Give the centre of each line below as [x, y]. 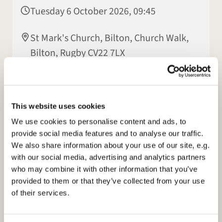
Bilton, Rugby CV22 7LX [78, 53]
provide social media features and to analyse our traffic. [108, 133]
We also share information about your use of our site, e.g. [111, 145]
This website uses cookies [58, 106]
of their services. [40, 193]
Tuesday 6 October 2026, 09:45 [93, 11]
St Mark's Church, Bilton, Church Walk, [110, 38]
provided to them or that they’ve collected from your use [108, 181]
